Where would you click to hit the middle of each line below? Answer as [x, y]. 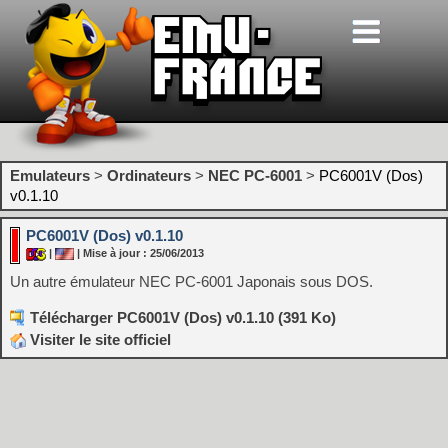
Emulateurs [50, 175]
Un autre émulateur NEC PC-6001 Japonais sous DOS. [191, 281]
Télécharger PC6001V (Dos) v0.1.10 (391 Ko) [183, 317]
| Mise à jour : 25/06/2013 [139, 253]
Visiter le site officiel [98, 339]
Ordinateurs [149, 175]
